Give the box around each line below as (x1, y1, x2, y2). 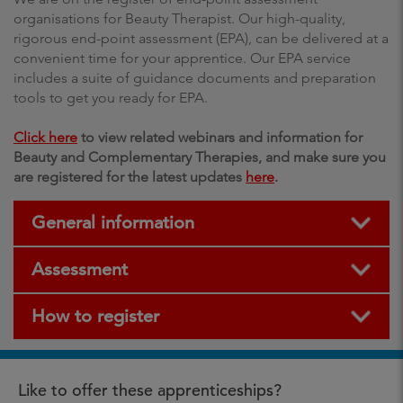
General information (31, 211, 194, 234)
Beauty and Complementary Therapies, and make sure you (13, 148, 386, 166)
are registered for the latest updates (13, 168, 246, 185)
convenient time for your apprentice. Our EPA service (13, 49, 351, 67)
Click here (13, 129, 77, 146)
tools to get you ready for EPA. (13, 89, 208, 106)
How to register (31, 305, 159, 327)
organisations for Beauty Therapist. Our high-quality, (13, 10, 345, 27)
